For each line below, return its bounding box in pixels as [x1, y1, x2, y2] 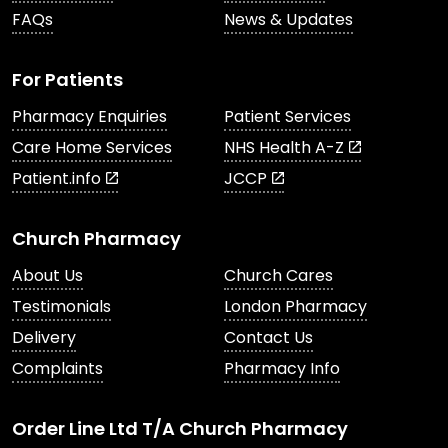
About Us [12, 264, 83, 287]
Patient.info [12, 167, 101, 190]
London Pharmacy [224, 295, 367, 318]
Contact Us [224, 326, 313, 349]
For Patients [12, 67, 123, 92]
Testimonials [12, 295, 111, 318]
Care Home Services [12, 136, 172, 159]
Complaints [12, 357, 103, 380]
